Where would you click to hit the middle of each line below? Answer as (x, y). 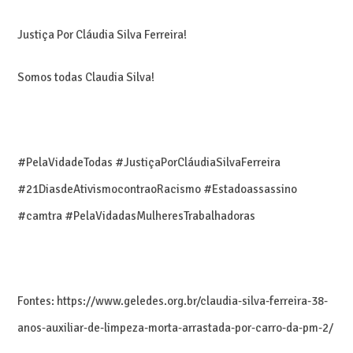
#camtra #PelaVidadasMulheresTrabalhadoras (137, 216)
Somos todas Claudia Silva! (86, 77)
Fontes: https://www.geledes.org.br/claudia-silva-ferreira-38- (173, 301)
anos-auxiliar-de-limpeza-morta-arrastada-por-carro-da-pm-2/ (176, 327)
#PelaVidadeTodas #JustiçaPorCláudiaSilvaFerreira (149, 162)
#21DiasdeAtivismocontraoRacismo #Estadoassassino (158, 189)
